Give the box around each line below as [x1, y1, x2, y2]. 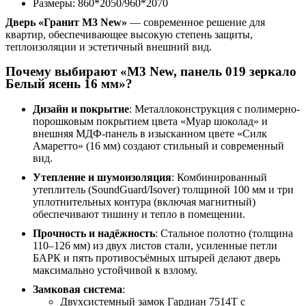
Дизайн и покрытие [33, 103, 129, 115]
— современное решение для [127, 16, 265, 28]
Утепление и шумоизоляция [33, 171, 171, 184]
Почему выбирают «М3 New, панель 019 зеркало [5, 64, 296, 79]
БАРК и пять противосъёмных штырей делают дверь [33, 252, 280, 264]
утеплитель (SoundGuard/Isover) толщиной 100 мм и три [33, 184, 294, 196]
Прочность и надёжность [33, 227, 155, 240]
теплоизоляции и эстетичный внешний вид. [5, 40, 212, 53]
